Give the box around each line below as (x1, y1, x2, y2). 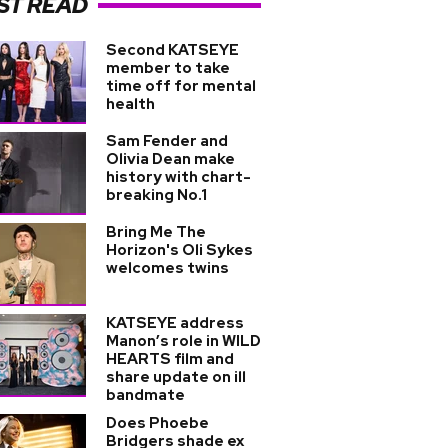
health (106, 94, 155, 114)
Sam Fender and (106, 131, 228, 151)
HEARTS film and (106, 349, 234, 369)
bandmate (106, 385, 185, 405)
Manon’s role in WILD (106, 331, 261, 351)
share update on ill (106, 367, 246, 387)
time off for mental (106, 76, 256, 96)
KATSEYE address (106, 313, 244, 333)
